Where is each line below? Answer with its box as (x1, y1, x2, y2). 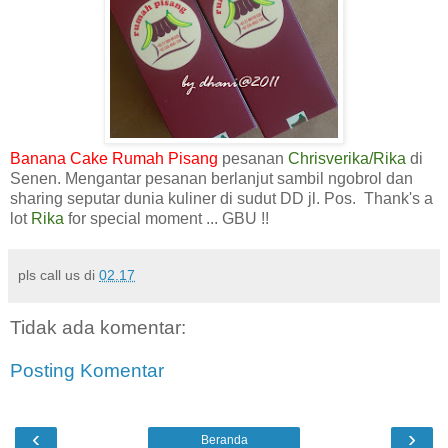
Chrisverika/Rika (288, 149, 410, 167)
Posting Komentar (10, 360, 164, 382)
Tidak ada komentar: (10, 316, 186, 338)
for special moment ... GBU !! (64, 209, 269, 227)
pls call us (18, 266, 80, 283)
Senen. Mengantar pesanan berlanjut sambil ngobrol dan (10, 169, 413, 187)
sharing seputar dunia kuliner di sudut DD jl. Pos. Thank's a (10, 189, 433, 207)
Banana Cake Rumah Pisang (10, 149, 218, 167)
